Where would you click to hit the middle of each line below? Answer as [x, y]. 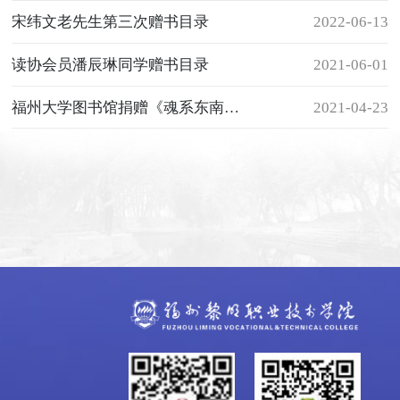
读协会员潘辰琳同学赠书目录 [111, 64]
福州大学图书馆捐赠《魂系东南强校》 [232, 107]
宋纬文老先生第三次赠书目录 [111, 22]
